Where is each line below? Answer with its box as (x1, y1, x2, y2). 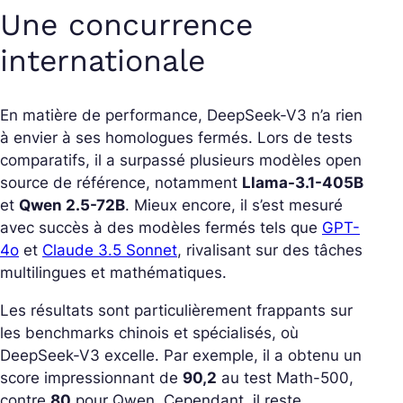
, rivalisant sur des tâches (177, 241, 363, 260)
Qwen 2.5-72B (19, 196, 125, 215)
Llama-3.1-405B (242, 174, 363, 193)
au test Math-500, (217, 369, 354, 388)
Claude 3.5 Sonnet (42, 241, 177, 260)
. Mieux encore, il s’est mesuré (125, 196, 343, 215)
